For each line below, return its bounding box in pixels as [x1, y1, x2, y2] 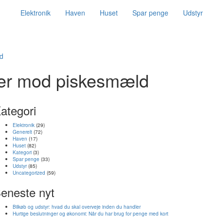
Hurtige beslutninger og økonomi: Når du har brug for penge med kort [13, 210, 168, 217]
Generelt [13, 128, 32, 135]
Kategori [13, 148, 32, 156]
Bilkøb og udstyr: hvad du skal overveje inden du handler [13, 203, 141, 210]
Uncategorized [13, 169, 45, 176]
